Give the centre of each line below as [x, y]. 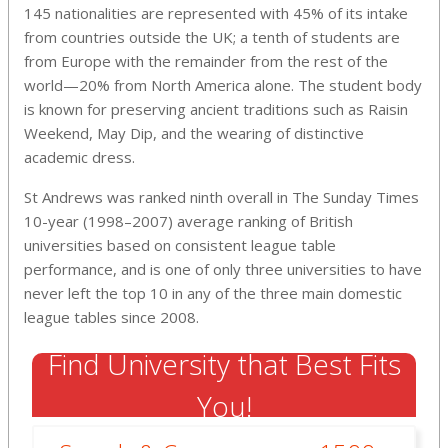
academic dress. [79, 156]
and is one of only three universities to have [271, 268]
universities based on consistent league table [180, 244]
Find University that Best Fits [224, 363]
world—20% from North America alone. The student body [223, 84]
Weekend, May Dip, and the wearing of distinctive [194, 132]
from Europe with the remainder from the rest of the [206, 60]
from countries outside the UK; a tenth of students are [212, 36]
